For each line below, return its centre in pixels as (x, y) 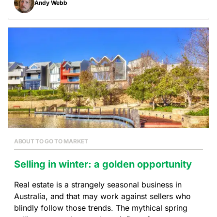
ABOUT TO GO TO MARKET (51, 141)
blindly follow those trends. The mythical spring (101, 208)
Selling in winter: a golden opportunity (103, 164)
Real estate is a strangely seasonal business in (98, 185)
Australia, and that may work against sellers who (102, 196)
